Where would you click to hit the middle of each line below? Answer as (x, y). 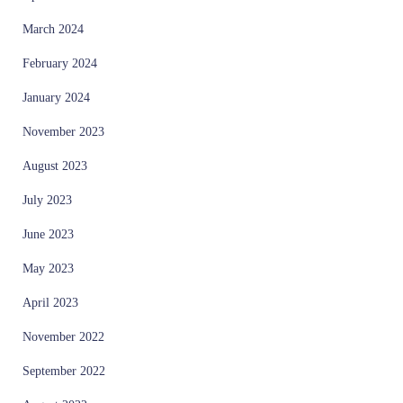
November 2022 (63, 336)
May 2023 (48, 268)
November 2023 (63, 131)
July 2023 (47, 200)
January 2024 (56, 97)
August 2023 (55, 166)
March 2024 (53, 29)
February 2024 (60, 63)
